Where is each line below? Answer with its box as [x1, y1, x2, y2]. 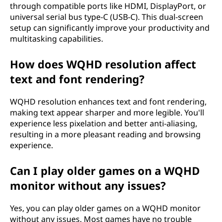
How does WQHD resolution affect [10, 56, 196, 71]
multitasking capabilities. [10, 33, 103, 44]
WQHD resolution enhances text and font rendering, [10, 96, 207, 107]
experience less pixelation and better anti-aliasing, [10, 118, 197, 129]
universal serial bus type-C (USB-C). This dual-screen [10, 11, 203, 22]
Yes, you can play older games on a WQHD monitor [10, 203, 201, 214]
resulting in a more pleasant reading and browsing [10, 129, 201, 140]
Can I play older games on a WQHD [10, 163, 200, 178]
